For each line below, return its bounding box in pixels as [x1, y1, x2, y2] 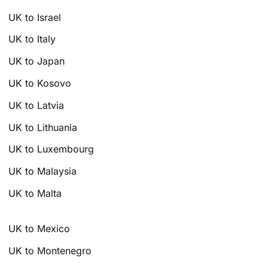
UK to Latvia [8, 99, 65, 111]
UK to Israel [8, 11, 62, 23]
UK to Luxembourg [8, 143, 95, 156]
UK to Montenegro [8, 244, 92, 257]
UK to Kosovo [8, 77, 72, 90]
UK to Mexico [8, 222, 71, 234]
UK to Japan [8, 55, 65, 68]
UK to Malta [8, 187, 62, 200]
